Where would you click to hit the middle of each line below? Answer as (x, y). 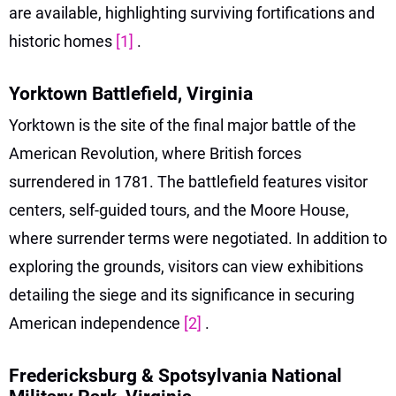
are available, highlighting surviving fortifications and (192, 12)
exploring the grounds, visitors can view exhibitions (186, 266)
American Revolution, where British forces (155, 153)
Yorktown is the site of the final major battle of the (183, 125)
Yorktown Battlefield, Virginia (131, 93)
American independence (96, 323)
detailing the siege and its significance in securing (182, 294)
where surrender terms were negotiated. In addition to (198, 238)
